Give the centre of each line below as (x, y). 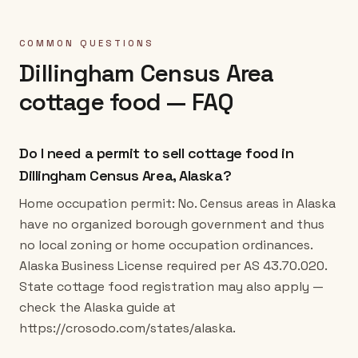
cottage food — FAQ (127, 102)
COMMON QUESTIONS (87, 43)
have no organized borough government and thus (172, 224)
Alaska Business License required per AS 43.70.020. (173, 266)
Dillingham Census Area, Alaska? (125, 175)
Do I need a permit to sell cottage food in (157, 153)
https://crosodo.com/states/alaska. (127, 328)
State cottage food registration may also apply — (171, 286)
